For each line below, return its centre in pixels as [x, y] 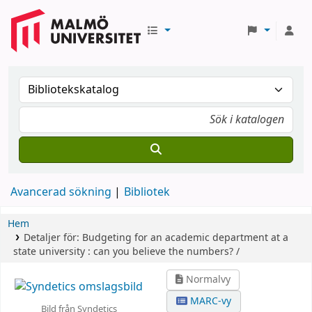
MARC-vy [210, 301]
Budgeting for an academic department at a [185, 238]
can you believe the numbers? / [166, 252]
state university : [52, 252]
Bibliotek [147, 192]
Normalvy [207, 280]
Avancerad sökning [61, 192]
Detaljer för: [53, 238]
